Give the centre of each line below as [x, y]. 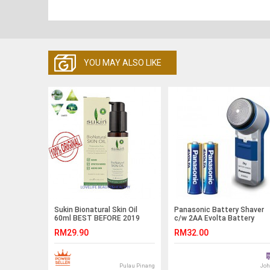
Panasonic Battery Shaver [219, 209]
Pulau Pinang [137, 265]
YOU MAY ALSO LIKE [122, 62]
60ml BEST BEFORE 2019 [97, 218]
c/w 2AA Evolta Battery [214, 218]
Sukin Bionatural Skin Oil [96, 209]
